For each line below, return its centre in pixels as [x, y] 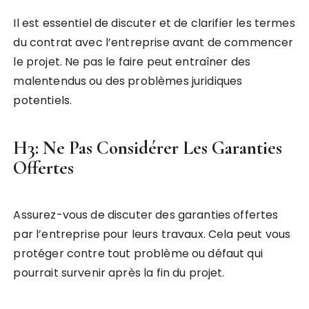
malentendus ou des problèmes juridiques [128, 81]
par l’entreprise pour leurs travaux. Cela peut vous [152, 235]
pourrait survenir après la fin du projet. [119, 273]
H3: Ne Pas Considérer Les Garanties [148, 148]
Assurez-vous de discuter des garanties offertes [146, 215]
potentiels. [43, 101]
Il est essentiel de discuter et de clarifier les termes [154, 23]
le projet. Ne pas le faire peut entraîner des [132, 62]
